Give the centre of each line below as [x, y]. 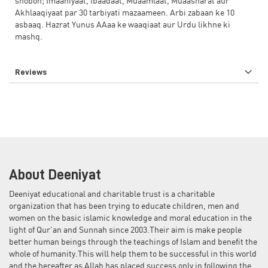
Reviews [31, 72]
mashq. [29, 37]
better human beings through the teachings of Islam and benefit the [133, 242]
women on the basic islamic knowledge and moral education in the [130, 218]
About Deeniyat [55, 175]
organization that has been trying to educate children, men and [124, 206]
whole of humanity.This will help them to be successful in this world [133, 254]
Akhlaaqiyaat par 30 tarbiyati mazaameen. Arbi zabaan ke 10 [125, 13]
